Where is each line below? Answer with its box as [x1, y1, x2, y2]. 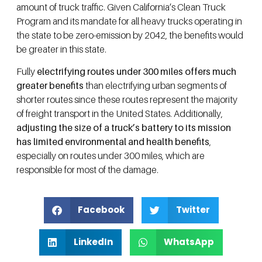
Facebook [78, 204, 125, 216]
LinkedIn [73, 236, 113, 249]
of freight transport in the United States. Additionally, [16, 108, 223, 120]
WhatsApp [164, 236, 214, 249]
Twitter [175, 204, 210, 216]
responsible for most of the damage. [16, 164, 158, 176]
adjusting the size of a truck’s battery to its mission [16, 122, 231, 134]
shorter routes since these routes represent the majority [16, 94, 237, 106]
